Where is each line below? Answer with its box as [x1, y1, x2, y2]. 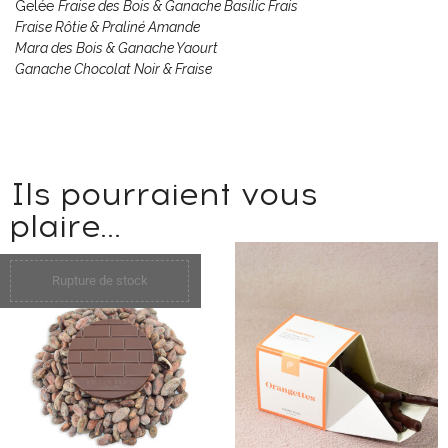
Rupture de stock [51, 273, 148, 289]
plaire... [10, 207, 121, 246]
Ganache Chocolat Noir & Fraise [15, 61, 212, 78]
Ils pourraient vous [10, 175, 318, 214]
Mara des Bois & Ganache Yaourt [15, 40, 218, 57]
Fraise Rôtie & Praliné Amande [15, 19, 200, 36]
